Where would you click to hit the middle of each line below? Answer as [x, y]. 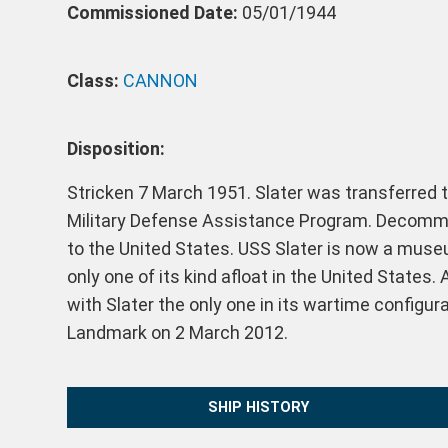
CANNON [161, 81]
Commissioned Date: [153, 13]
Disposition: [116, 149]
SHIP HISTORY [259, 407]
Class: [95, 81]
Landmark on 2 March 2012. [178, 333]
